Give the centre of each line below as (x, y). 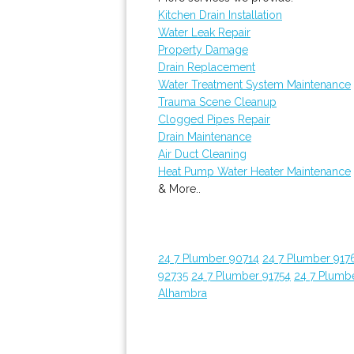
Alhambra (183, 293)
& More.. (179, 189)
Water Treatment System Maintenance (254, 85)
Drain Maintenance (205, 137)
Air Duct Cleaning (202, 154)
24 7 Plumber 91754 (241, 276)
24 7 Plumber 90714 (209, 258)
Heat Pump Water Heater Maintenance (254, 171)
